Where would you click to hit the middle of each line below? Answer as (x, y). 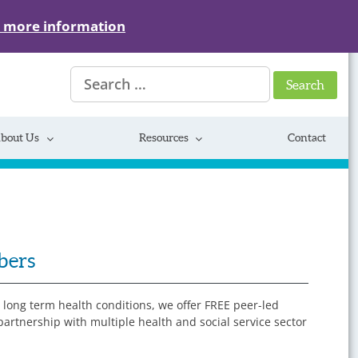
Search (88, 74)
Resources (163, 138)
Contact (307, 138)
